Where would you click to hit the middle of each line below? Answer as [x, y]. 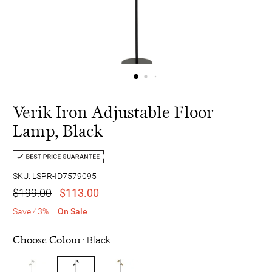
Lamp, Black [58, 131]
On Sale [73, 211]
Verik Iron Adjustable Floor [113, 112]
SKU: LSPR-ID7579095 [55, 176]
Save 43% [31, 211]
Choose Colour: [50, 240]
